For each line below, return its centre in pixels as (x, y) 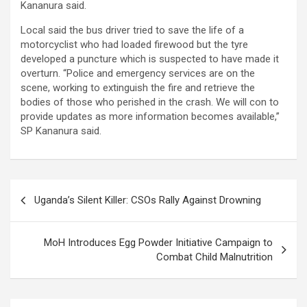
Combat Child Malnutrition (214, 257)
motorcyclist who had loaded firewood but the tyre (134, 45)
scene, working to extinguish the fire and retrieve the (138, 88)
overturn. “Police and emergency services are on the (138, 74)
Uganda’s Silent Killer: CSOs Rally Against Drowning (148, 200)
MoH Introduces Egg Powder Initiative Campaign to (158, 243)
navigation (50, 212)
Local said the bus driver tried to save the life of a (132, 30)
